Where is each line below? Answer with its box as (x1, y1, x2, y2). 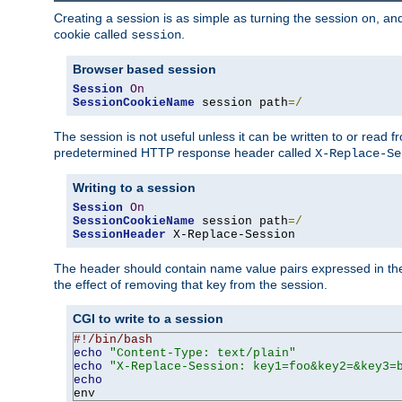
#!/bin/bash (74, 333, 153, 347)
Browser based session (73, 62, 216, 77)
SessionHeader (73, 228, 166, 242)
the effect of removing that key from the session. (54, 277, 328, 293)
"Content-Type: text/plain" (109, 346, 296, 361)
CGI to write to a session (73, 311, 223, 327)
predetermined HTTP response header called (54, 145, 315, 161)
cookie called (54, 27, 131, 42)
